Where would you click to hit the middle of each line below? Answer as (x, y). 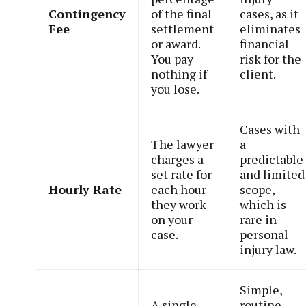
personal (264, 235)
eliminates (270, 29)
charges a (178, 159)
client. (258, 74)
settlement (183, 29)
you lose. (176, 89)
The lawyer (183, 144)
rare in (259, 220)
